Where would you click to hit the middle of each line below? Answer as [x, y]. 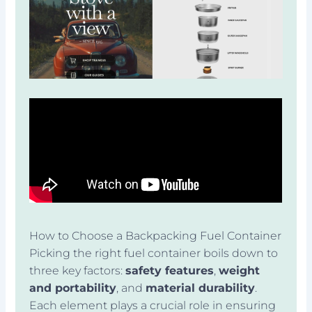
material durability [201, 288]
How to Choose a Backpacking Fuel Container [156, 236]
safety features [170, 271]
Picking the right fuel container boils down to [154, 253]
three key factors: [78, 271]
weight [240, 271]
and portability [73, 288]
